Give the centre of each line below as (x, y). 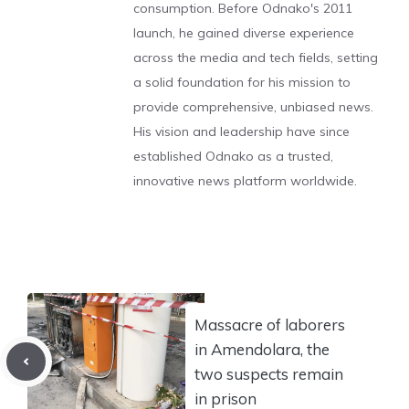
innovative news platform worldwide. (245, 181)
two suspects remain (269, 374)
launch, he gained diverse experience (244, 33)
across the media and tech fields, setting (256, 58)
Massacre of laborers (270, 325)
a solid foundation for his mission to (242, 83)
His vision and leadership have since (241, 132)
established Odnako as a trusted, (233, 157)
